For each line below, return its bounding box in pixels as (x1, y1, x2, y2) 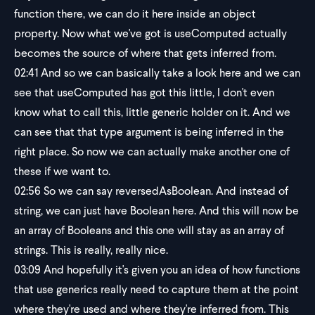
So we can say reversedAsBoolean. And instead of (41, 184, 288, 198)
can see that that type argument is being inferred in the (14, 124, 284, 139)
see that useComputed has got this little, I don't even (14, 85, 274, 100)
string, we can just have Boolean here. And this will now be (14, 203, 299, 218)
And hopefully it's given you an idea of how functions (41, 262, 300, 277)
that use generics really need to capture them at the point (14, 282, 299, 297)
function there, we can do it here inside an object (14, 6, 256, 21)
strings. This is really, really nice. (14, 243, 168, 257)
